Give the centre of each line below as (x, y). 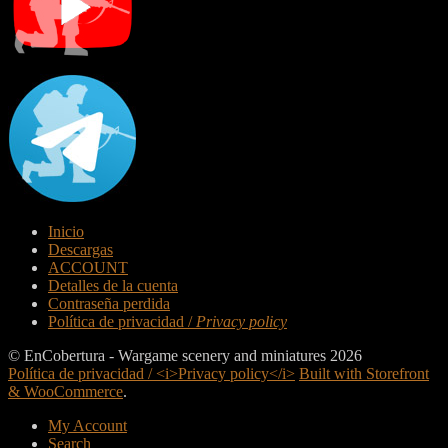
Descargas (80, 250)
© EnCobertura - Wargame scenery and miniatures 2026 (185, 356)
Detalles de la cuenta (113, 286)
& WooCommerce (65, 392)
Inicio (66, 232)
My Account (87, 426)
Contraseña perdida (109, 304)
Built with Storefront (364, 374)
